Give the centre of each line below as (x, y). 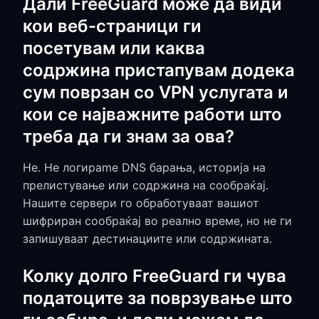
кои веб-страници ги (112, 26)
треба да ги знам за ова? (129, 136)
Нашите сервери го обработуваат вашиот (141, 203)
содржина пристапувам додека (159, 70)
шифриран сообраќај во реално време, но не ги (157, 221)
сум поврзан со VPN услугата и (156, 92)
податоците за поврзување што (158, 298)
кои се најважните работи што (152, 114)
